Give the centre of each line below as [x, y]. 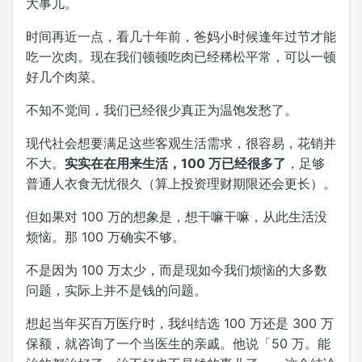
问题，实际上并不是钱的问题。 [116, 290]
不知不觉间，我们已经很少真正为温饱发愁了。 [162, 109]
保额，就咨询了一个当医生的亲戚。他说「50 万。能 [178, 343]
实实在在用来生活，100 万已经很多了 [175, 163]
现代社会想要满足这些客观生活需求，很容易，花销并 [181, 143]
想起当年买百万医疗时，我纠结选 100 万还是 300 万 [180, 323]
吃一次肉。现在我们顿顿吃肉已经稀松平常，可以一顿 [181, 56]
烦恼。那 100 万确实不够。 [105, 236]
